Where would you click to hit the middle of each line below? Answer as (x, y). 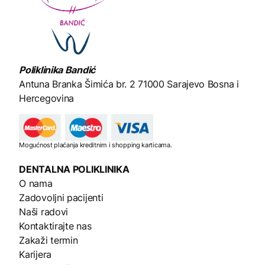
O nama (36, 183)
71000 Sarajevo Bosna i (187, 84)
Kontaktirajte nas (55, 226)
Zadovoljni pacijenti (61, 197)
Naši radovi (44, 211)
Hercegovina (47, 98)
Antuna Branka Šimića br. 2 (77, 84)
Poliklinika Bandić (57, 70)
